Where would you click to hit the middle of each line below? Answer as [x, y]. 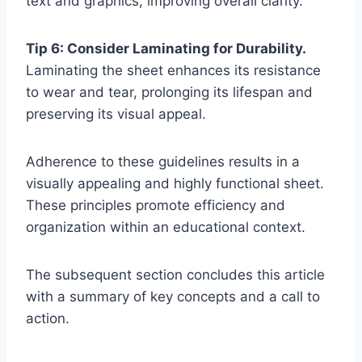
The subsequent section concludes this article [175, 275]
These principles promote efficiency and [156, 206]
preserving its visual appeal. [116, 114]
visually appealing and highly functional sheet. [175, 184]
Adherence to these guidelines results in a [163, 162]
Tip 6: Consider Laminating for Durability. [166, 49]
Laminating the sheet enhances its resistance [173, 71]
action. [48, 319]
